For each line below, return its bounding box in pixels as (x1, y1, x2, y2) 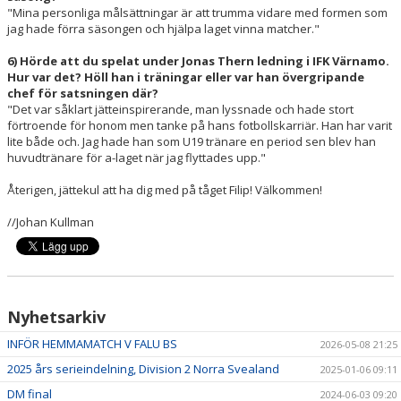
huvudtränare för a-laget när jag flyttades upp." (7, 149, 266, 166)
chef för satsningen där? (7, 84, 158, 101)
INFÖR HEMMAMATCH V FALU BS (7, 335, 177, 352)
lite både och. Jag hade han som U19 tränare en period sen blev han (7, 132, 376, 149)
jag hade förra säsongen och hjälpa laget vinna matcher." (7, 20, 320, 37)
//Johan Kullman (7, 213, 94, 230)
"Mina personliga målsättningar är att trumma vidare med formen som (7, 4, 388, 21)
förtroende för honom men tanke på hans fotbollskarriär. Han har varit (7, 116, 392, 133)
